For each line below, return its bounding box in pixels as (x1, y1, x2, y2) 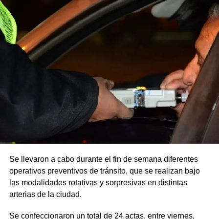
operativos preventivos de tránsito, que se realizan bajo (9, 166, 200, 175)
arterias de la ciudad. (9, 190, 82, 198)
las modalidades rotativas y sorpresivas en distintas (9, 178, 187, 187)
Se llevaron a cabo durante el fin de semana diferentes (9, 154, 198, 163)
